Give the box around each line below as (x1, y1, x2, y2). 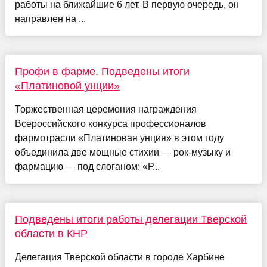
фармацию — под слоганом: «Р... (14, 161, 160, 172)
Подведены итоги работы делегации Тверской (14, 213, 247, 225)
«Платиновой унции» (14, 79, 120, 92)
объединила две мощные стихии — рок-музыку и (14, 147, 231, 157)
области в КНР (14, 227, 88, 240)
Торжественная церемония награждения (14, 104, 197, 114)
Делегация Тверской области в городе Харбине (14, 252, 225, 262)
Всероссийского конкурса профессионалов (14, 118, 206, 129)
